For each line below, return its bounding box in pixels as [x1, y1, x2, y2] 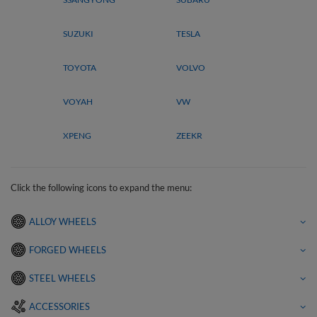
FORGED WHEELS [29, 244, 106, 255]
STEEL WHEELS [29, 272, 96, 284]
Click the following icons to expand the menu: [11, 182, 192, 193]
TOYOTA [63, 62, 96, 73]
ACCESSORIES [29, 301, 90, 312]
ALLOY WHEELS [29, 216, 96, 227]
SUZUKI [63, 28, 93, 39]
